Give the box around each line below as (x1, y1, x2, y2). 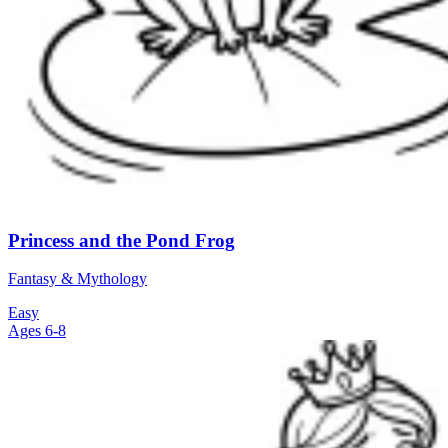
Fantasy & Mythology (8, 270, 147, 288)
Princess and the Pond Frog (8, 229, 235, 251)
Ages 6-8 (8, 322, 66, 340)
